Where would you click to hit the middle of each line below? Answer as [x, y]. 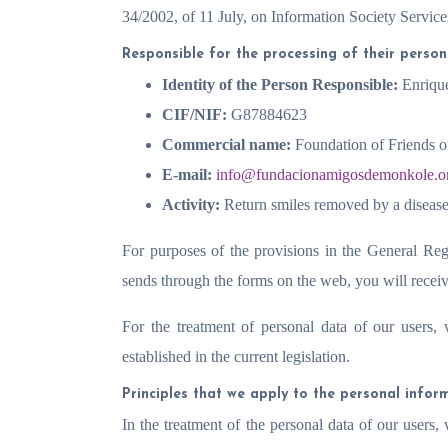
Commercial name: [226, 144]
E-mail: [187, 174]
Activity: [191, 204]
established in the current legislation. [236, 356]
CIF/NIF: [194, 114]
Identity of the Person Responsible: [282, 84]
